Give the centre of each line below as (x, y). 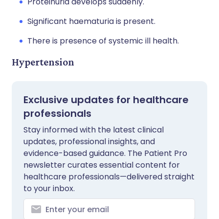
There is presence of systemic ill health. (103, 41)
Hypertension (43, 62)
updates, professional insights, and (89, 142)
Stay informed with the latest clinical (94, 130)
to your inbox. (49, 188)
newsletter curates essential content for (102, 165)
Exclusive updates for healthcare (106, 100)
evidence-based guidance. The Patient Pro (105, 153)
